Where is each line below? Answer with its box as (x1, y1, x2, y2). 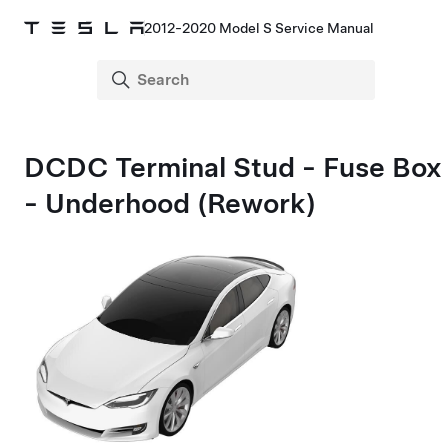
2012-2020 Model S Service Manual (144, 20, 374, 36)
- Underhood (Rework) (24, 186, 316, 220)
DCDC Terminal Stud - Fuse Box (24, 150, 442, 184)
